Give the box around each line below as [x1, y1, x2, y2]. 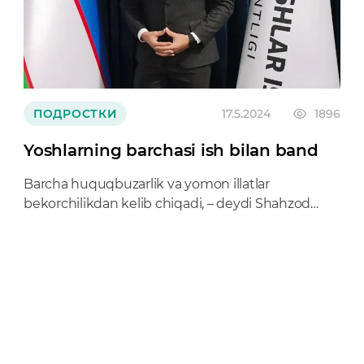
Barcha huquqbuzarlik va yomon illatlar [24, 176, 270, 192]
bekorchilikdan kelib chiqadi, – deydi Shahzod [24, 196, 311, 211]
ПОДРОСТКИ [33, 106, 118, 121]
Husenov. [24, 215, 83, 231]
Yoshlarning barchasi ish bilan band [24, 141, 318, 160]
